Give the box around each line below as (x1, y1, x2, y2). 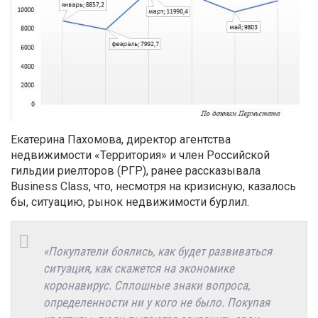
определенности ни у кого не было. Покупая (43, 295, 270, 309)
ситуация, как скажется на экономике (43, 261, 234, 275)
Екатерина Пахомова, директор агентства (11, 132, 231, 146)
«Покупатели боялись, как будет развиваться (43, 243, 272, 258)
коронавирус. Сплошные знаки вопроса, (43, 278, 250, 292)
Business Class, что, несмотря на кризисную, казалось (11, 179, 296, 193)
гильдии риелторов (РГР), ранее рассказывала (11, 163, 261, 177)
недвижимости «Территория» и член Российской (11, 148, 270, 162)
